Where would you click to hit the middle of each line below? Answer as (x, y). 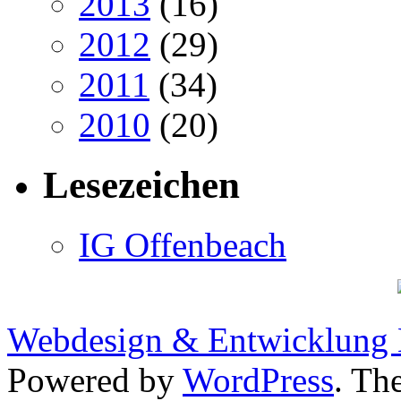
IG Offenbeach (183, 245)
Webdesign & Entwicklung (202, 340)
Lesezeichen (141, 185)
